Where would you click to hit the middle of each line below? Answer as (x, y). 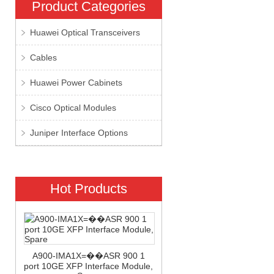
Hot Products (88, 189)
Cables (43, 57)
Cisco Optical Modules (73, 108)
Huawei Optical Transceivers (85, 32)
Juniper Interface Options (79, 133)
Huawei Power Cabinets (76, 83)
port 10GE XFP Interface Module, (88, 266)
